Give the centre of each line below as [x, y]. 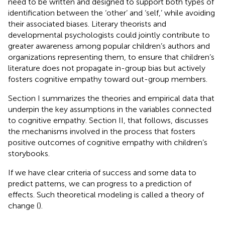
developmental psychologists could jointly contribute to [109, 35]
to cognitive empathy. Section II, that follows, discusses [108, 120]
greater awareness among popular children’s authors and [109, 46]
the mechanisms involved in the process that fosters [102, 131]
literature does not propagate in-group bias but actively [107, 68]
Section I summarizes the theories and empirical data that [111, 98]
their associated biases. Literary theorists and [87, 24]
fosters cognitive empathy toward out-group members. [108, 79]
